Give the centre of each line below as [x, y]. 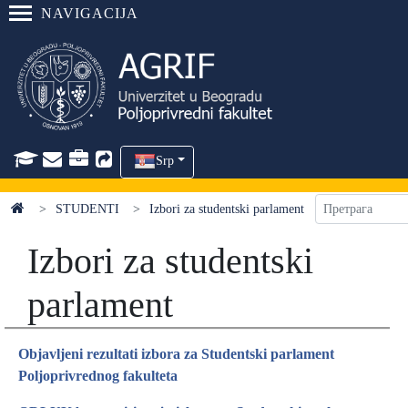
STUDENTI [87, 209]
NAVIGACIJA [90, 13]
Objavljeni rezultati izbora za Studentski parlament [176, 354]
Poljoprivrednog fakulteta [98, 376]
